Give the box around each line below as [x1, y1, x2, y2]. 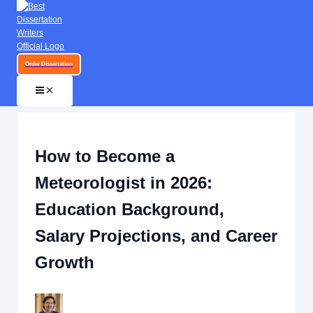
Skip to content [14, 15, 70, 25]
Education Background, [35, 199, 225, 219]
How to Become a [35, 146, 175, 166]
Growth [35, 252, 95, 272]
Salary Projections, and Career [35, 226, 278, 245]
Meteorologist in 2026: [35, 173, 213, 192]
